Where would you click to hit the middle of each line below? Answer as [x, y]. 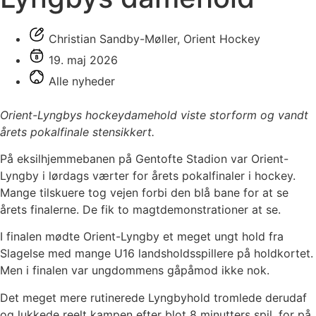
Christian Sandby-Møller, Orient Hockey [154, 38]
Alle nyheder [82, 81]
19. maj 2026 [83, 60]
